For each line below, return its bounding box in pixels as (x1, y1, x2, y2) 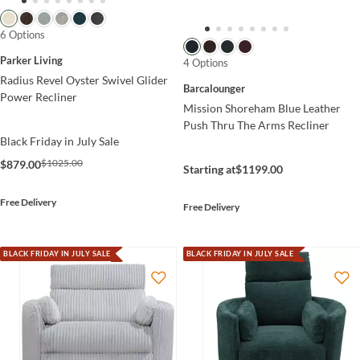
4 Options (182, 56, 228, 70)
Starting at (182, 162, 235, 177)
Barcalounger (182, 82, 245, 96)
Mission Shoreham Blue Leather (182, 101, 341, 116)
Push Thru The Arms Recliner (182, 118, 329, 133)
